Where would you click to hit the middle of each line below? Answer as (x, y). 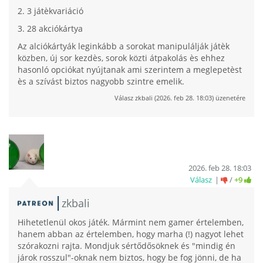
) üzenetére (229, 97)
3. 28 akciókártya (50, 28)
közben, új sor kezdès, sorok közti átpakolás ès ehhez (121, 58)
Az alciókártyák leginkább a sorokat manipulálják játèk (124, 46)
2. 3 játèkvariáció (50, 11)
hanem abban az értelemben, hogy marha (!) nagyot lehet (131, 234)
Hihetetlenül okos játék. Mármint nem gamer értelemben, (131, 222)
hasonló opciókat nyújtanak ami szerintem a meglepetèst (130, 69)
